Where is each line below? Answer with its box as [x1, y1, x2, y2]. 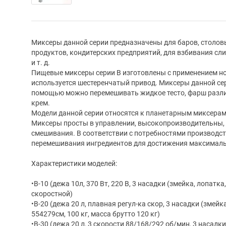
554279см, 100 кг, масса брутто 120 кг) [31, 209, 160, 218]
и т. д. [31, 58, 50, 67]
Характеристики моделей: [31, 159, 117, 167]
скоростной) [31, 189, 73, 198]
